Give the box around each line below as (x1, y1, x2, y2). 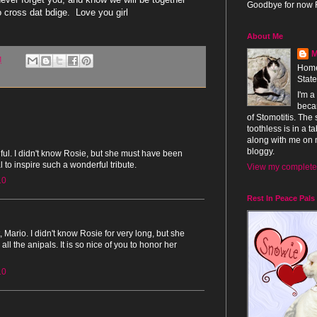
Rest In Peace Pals (247, 193, 315, 202)
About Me (247, 31, 283, 40)
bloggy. (247, 146, 275, 156)
